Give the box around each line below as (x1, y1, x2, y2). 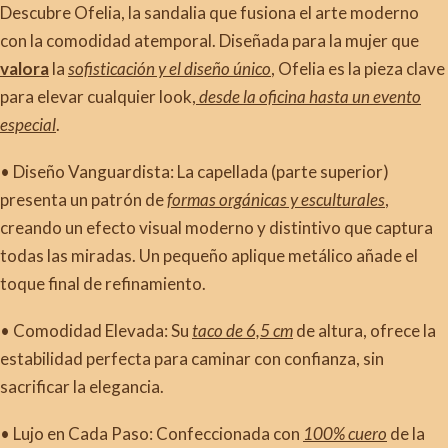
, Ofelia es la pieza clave (271, 58, 445, 79)
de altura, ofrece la (293, 320, 436, 342)
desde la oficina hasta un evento (196, 86, 421, 107)
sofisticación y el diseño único (68, 58, 271, 79)
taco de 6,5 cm (192, 320, 293, 342)
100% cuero (303, 423, 387, 445)
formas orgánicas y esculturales (167, 189, 385, 211)
